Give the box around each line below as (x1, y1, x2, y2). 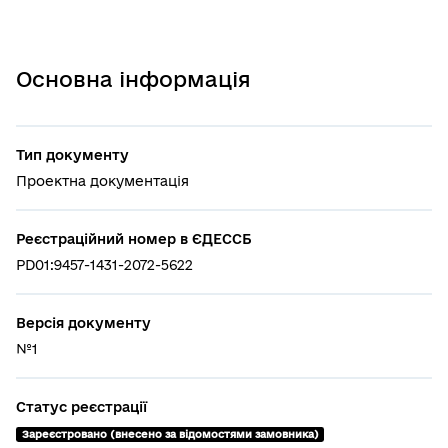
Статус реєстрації (16, 399, 147, 415)
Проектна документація (16, 173, 189, 189)
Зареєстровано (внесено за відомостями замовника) (21, 428, 318, 440)
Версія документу (16, 315, 151, 331)
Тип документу (16, 147, 129, 163)
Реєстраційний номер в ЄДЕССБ (16, 231, 252, 247)
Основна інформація (16, 67, 251, 91)
